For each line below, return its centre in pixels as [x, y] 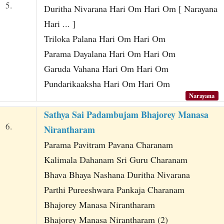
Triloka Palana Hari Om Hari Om [104, 39]
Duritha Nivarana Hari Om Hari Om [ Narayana [130, 9]
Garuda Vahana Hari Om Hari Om [106, 69]
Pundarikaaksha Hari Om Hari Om [107, 84]
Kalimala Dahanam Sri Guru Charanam [115, 159]
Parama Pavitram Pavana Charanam [108, 144]
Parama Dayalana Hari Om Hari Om [109, 54]
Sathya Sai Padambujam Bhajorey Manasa [126, 114]
